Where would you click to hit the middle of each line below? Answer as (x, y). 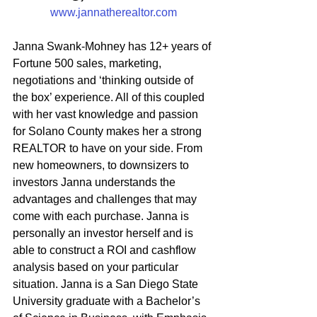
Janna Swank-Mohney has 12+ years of (113, 46)
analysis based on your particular (97, 267)
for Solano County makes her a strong (109, 131)
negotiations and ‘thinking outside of (104, 80)
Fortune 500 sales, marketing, (88, 63)
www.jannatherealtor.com (113, 12)
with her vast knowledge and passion (107, 114)
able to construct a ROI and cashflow (106, 250)
